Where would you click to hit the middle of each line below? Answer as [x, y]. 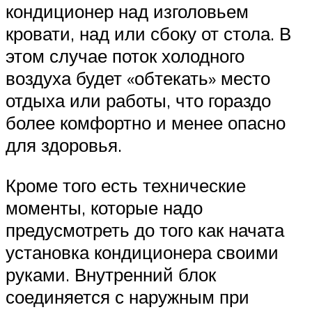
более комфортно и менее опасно [146, 122]
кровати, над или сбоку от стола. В [148, 33]
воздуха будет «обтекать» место [138, 78]
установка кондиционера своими [142, 252]
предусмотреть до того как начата [145, 229]
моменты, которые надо [104, 207]
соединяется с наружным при [127, 296]
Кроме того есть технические [126, 185]
